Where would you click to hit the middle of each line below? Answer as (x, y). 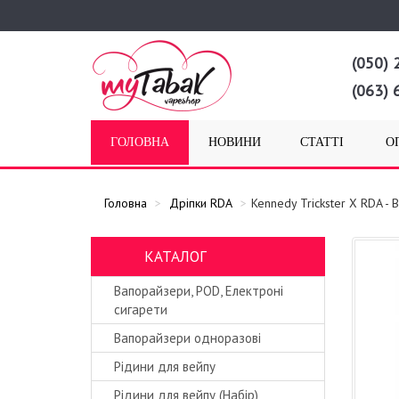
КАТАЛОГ (175, 256)
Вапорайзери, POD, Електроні (199, 291)
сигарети (141, 309)
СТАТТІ (322, 142)
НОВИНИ (235, 142)
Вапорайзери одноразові (187, 338)
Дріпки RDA (201, 203)
